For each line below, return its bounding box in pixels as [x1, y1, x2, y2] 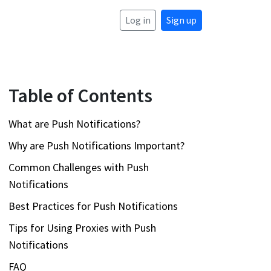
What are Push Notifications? [8, 116, 140, 131]
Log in [125, 15, 151, 27]
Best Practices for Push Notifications [8, 198, 178, 213]
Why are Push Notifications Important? [8, 138, 184, 152]
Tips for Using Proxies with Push [8, 220, 156, 235]
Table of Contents [8, 83, 152, 108]
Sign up [166, 15, 197, 27]
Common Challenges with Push [8, 160, 149, 174]
